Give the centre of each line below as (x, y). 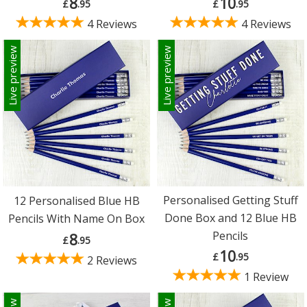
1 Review (265, 277)
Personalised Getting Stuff (230, 200)
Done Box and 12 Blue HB (230, 218)
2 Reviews (111, 261)
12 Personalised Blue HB (76, 201)
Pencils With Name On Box (77, 219)
